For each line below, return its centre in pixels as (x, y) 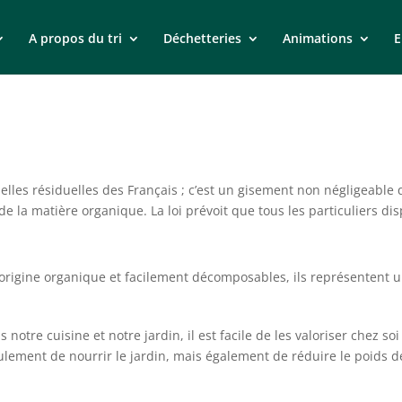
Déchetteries (202, 38)
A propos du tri (75, 38)
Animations (318, 38)
